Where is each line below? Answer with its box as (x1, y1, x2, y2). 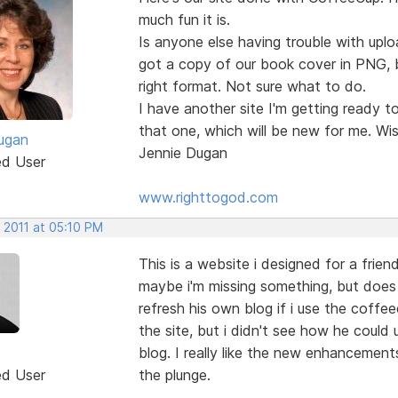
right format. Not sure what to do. (138, 76, 366, 95)
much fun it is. (138, 10, 230, 28)
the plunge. (138, 365, 211, 384)
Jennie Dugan (138, 143, 227, 162)
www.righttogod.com (138, 187, 278, 206)
